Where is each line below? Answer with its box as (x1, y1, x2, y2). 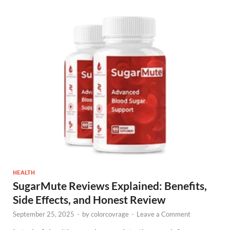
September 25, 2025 (13, 209, 74, 218)
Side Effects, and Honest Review (13, 193, 166, 206)
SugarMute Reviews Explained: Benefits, (13, 179, 207, 192)
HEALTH (13, 168, 35, 176)
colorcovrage (91, 209, 129, 218)
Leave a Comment (137, 209, 190, 218)
